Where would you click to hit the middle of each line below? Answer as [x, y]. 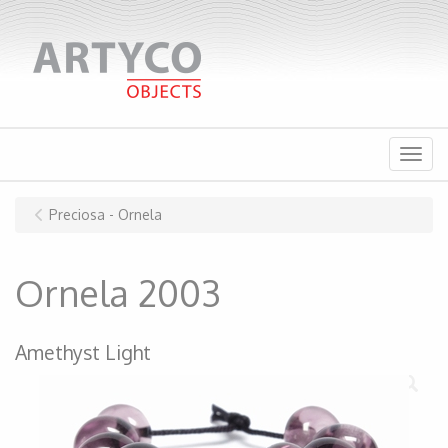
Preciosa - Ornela [105, 214]
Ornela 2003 [118, 292]
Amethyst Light [83, 352]
